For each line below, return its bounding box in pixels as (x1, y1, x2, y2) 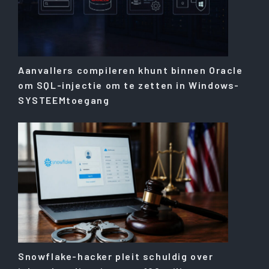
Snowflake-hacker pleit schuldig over (18, 250, 214, 262)
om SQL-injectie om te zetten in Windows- (18, 79, 240, 91)
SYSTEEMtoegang (18, 94, 110, 106)
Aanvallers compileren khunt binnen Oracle (18, 64, 243, 76)
